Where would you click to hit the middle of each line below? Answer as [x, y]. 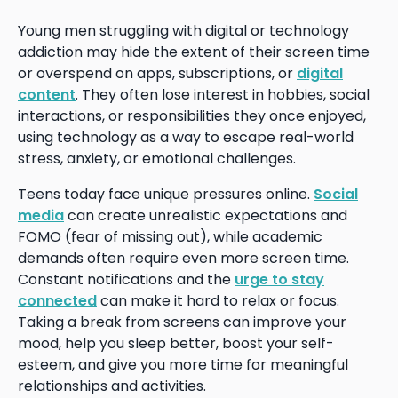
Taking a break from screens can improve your [182, 322]
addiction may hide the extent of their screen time [194, 52]
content [47, 94]
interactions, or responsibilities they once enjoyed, [192, 115]
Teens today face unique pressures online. [166, 194]
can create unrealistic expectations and [206, 215]
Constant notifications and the [126, 279]
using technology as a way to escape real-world [186, 137]
